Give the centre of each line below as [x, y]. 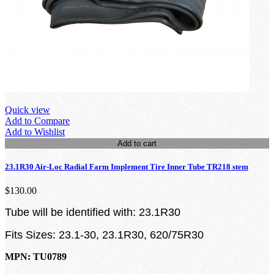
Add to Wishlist [35, 131]
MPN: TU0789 [36, 256]
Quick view [28, 109]
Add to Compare [37, 120]
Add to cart [137, 143]
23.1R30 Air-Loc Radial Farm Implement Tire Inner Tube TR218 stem [127, 166]
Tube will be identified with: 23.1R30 [93, 212]
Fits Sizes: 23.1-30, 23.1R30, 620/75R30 [104, 235]
